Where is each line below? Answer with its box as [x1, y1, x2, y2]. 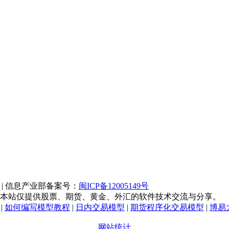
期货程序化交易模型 [130, 202, 204, 212]
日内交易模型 [76, 202, 125, 212]
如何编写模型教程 [5, 202, 70, 212]
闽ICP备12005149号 [79, 181, 149, 190]
